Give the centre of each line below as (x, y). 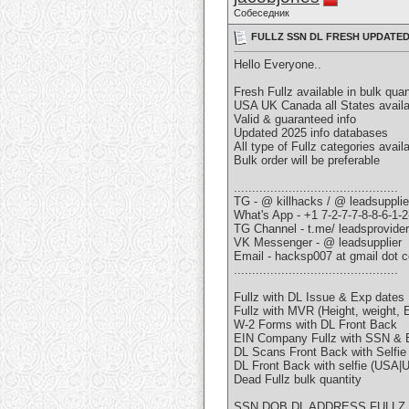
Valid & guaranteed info (295, 120)
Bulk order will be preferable (307, 161)
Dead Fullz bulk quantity (298, 380)
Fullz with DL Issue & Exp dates (319, 298)
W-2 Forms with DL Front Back (315, 325)
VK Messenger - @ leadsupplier (318, 243)
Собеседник (262, 13)
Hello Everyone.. (278, 65)
